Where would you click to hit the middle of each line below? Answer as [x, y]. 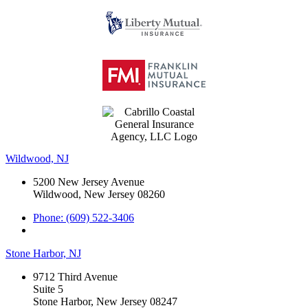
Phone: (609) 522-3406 [84, 217]
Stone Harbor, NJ [43, 253]
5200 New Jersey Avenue [89, 181]
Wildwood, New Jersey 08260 [99, 194]
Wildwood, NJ [37, 158]
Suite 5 [48, 289]
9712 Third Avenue [75, 276]
